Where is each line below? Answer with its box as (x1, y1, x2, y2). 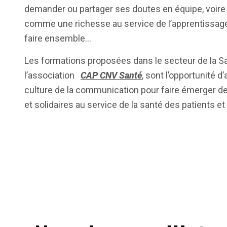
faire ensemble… (24, 33, 91, 44)
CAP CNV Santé (81, 70, 142, 81)
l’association (24, 70, 81, 81)
